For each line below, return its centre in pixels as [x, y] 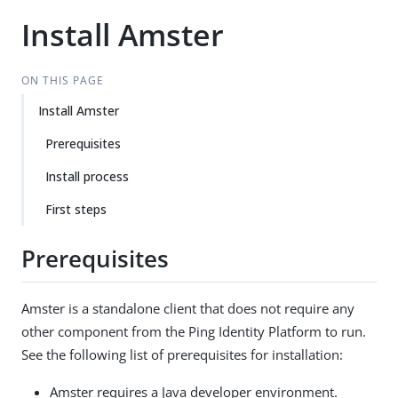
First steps [76, 209]
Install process [87, 176]
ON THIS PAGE [62, 80]
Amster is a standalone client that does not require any [188, 308]
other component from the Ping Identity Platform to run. [194, 331]
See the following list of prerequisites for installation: [182, 354]
